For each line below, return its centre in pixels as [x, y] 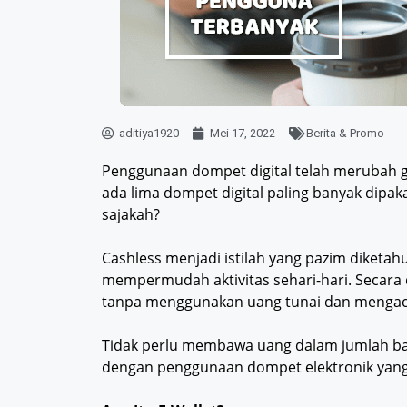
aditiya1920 [149, 134]
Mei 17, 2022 [243, 134]
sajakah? [131, 215]
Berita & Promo [345, 134]
